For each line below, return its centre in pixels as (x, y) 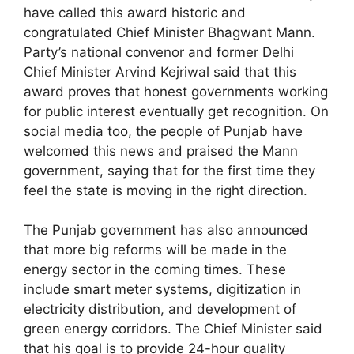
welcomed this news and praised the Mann (161, 151)
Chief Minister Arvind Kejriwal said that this (160, 72)
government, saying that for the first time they (169, 170)
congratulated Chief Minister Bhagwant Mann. (169, 32)
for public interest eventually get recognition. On (176, 111)
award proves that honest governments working (176, 91)
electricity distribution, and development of (160, 309)
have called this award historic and (135, 12)
